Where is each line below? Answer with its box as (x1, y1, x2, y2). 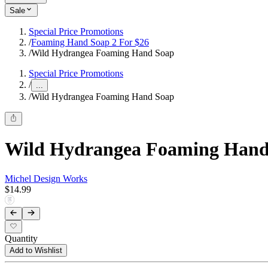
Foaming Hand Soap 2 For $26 (31, 37, 149, 48)
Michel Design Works (5, 173, 87, 184)
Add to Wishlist (10, 246, 62, 255)
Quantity (5, 233, 38, 244)
